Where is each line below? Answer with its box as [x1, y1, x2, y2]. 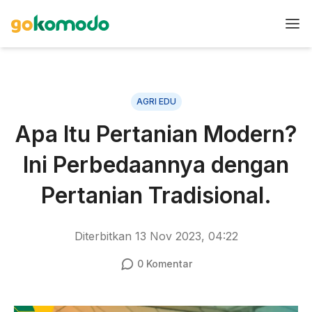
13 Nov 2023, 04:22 [134, 229, 238, 243]
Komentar [143, 258, 192, 270]
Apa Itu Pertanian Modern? [15, 120, 297, 148]
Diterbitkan [74, 229, 135, 243]
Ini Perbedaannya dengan [23, 151, 289, 178]
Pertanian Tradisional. [40, 182, 272, 209]
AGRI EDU [136, 96, 176, 107]
